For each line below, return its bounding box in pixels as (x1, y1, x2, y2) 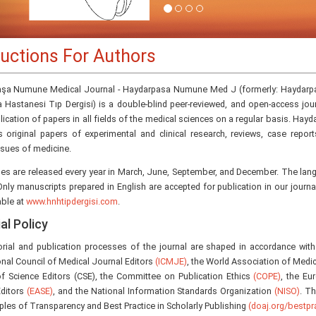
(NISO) (274, 286, 300, 297)
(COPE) (253, 271, 281, 282)
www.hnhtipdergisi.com (25, 196, 118, 207)
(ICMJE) (154, 256, 187, 267)
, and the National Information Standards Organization (53, 286, 275, 297)
